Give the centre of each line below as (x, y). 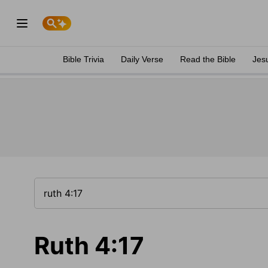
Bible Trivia (83, 59)
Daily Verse (142, 59)
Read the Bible (208, 59)
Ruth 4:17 (89, 246)
